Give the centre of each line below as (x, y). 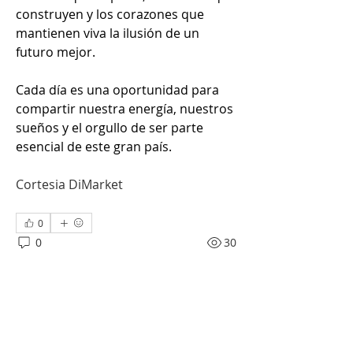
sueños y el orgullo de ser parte (110, 127)
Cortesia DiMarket (69, 184)
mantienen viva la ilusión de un (108, 33)
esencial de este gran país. (94, 146)
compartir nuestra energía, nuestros (124, 108)
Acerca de (44, 342)
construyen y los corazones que (110, 14)
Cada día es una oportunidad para (117, 89)
